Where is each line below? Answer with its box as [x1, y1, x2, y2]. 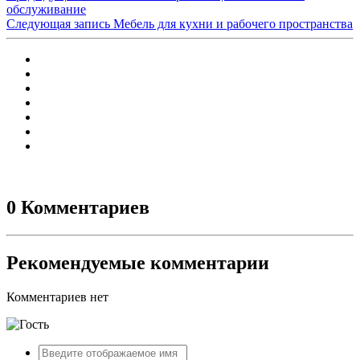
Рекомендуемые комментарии [6, 252, 269, 273]
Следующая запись [6, 17, 110, 31]
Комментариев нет [6, 289, 108, 304]
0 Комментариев [6, 197, 149, 219]
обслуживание [6, 2, 86, 17]
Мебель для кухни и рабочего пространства [113, 17, 353, 31]
